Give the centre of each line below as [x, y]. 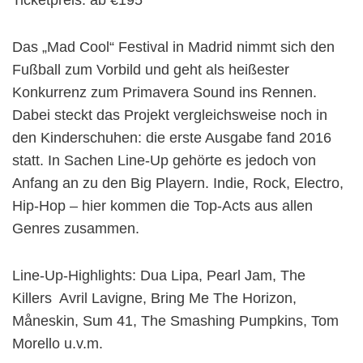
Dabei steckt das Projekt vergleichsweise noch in [170, 115]
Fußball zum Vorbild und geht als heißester [151, 69]
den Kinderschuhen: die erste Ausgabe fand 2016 [172, 137]
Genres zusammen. [76, 228]
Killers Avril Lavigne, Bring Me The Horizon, [154, 298]
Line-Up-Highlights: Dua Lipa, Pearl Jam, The [159, 275]
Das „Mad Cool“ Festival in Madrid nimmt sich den [173, 47]
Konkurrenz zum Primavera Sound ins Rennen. [164, 92]
